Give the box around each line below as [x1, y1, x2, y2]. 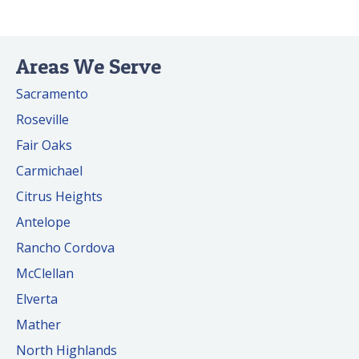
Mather [16, 316, 61, 334]
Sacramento [16, 85, 88, 103]
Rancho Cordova [16, 239, 115, 257]
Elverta [16, 290, 58, 309]
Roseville [16, 111, 69, 129]
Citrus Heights [16, 188, 103, 206]
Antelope [16, 213, 71, 232]
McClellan [16, 264, 74, 283]
